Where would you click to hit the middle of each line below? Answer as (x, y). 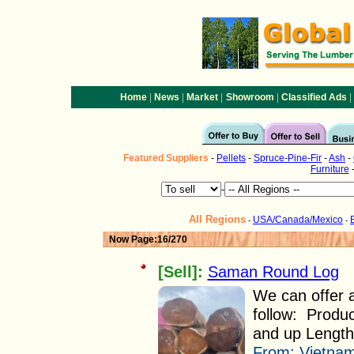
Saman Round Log (273, 272)
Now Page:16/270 (148, 239)
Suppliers (186, 158)
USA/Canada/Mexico (298, 220)
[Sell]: (180, 272)
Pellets (231, 158)
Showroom (250, 97)
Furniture (330, 169)
